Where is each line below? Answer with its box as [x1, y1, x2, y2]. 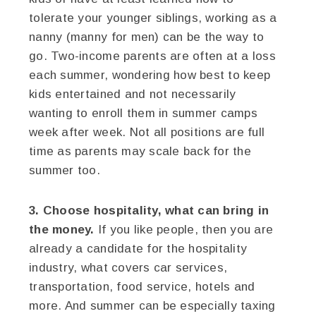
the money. [29, 222, 95, 236]
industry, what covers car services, [29, 260, 228, 274]
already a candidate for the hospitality [29, 241, 248, 255]
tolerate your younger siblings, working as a [29, 11, 277, 25]
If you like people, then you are [94, 222, 274, 236]
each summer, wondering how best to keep [29, 68, 271, 82]
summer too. [29, 163, 101, 177]
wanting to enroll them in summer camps [29, 106, 257, 120]
